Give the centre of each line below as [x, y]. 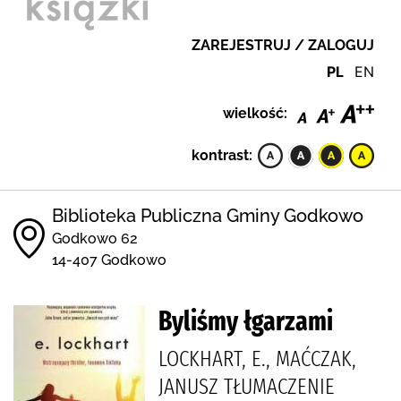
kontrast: [222, 155]
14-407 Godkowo [109, 260]
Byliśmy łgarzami [246, 321]
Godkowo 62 [95, 238]
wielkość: [255, 113]
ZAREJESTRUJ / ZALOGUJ [283, 45]
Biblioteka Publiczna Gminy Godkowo [208, 215]
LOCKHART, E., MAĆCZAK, [257, 358]
